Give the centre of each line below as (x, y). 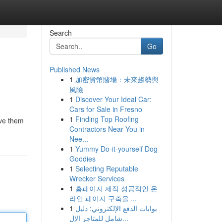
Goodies (82, 159)
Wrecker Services (97, 178)
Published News (74, 69)
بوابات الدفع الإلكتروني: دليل (116, 208)
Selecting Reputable (107, 168)
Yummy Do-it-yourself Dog (116, 149)
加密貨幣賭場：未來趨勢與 (117, 79)
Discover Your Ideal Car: (113, 99)
